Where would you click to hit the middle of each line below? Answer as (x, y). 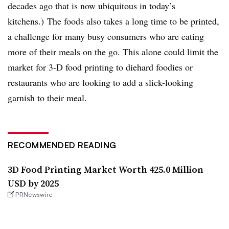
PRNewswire (34, 194)
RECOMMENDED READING (62, 145)
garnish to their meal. (47, 98)
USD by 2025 (33, 183)
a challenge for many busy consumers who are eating (106, 36)
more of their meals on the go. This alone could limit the (113, 52)
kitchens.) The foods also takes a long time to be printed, (113, 21)
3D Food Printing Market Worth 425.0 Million (106, 169)
